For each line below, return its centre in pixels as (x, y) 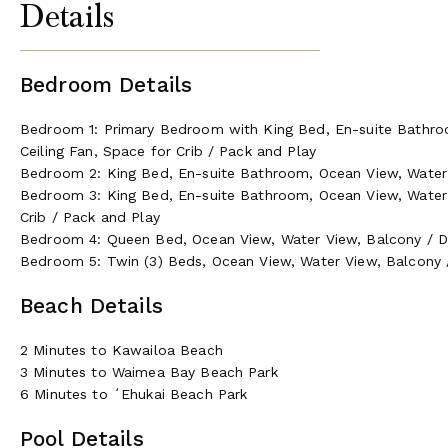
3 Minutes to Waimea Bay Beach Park (149, 371)
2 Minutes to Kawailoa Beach (121, 349)
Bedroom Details (106, 84)
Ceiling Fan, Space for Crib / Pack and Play (168, 150)
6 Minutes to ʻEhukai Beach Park (134, 393)
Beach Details (91, 305)
